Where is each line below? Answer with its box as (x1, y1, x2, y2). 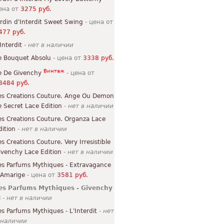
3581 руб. (57, 171, 88, 178)
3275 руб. (20, 5, 51, 12)
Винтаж (43, 68, 64, 73)
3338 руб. (83, 54, 114, 61)
